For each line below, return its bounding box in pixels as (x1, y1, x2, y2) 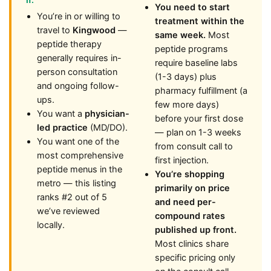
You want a (37, 108, 85, 119)
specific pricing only (155, 252, 235, 263)
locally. (37, 220, 65, 230)
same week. (155, 30, 206, 41)
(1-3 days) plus (155, 71, 217, 82)
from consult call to (155, 141, 233, 152)
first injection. (155, 155, 209, 166)
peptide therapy (37, 39, 102, 50)
